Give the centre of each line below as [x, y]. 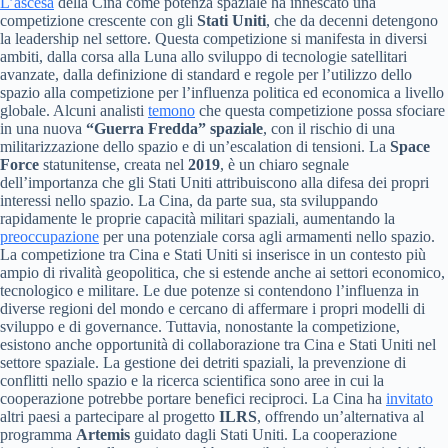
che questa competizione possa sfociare [320, 110]
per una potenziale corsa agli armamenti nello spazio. [267, 236]
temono [171, 110]
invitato [409, 398]
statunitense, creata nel [113, 164]
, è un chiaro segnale [284, 164]
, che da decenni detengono [352, 20]
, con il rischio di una [329, 128]
